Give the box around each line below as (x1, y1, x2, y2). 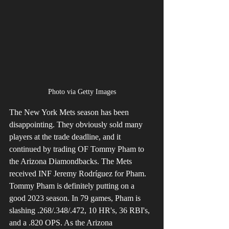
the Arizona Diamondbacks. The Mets (9, 157, 134, 166)
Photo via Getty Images (48, 88, 116, 96)
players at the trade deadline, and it (9, 132, 123, 142)
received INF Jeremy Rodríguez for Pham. (9, 169, 148, 178)
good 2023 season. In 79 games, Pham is (9, 194, 143, 203)
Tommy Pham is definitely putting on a (9, 181, 136, 191)
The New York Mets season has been (9, 108, 131, 117)
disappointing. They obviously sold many (9, 120, 145, 129)
